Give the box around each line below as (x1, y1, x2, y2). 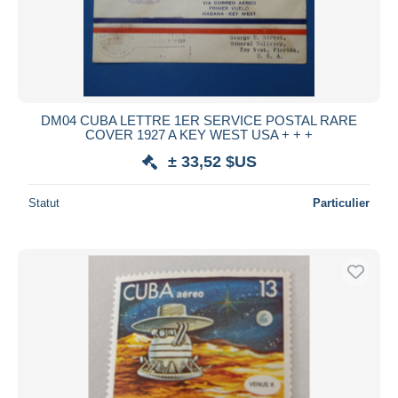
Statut (28, 195, 60, 210)
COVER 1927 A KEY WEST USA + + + (85, 126, 313, 142)
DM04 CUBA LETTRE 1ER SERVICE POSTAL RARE (41, 112, 357, 128)
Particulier (313, 195, 370, 210)
